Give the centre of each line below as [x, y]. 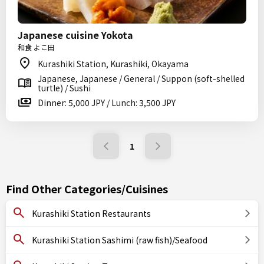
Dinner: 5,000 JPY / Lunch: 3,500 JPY [107, 103]
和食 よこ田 [36, 47]
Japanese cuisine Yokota [75, 35]
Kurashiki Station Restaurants [91, 213]
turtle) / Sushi [64, 88]
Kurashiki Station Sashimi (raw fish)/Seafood [120, 240]
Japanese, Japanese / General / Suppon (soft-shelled [141, 78]
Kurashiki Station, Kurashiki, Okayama [113, 64]
